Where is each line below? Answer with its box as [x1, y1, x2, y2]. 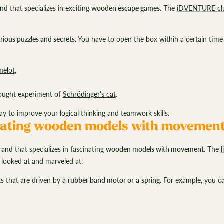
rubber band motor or [67, 176, 134, 185]
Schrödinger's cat [62, 89, 116, 98]
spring [141, 176, 160, 185]
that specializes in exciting [7, 3, 91, 12]
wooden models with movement [105, 145, 204, 154]
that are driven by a [3, 176, 68, 185]
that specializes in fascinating [12, 145, 106, 154]
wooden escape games [91, 3, 160, 12]
